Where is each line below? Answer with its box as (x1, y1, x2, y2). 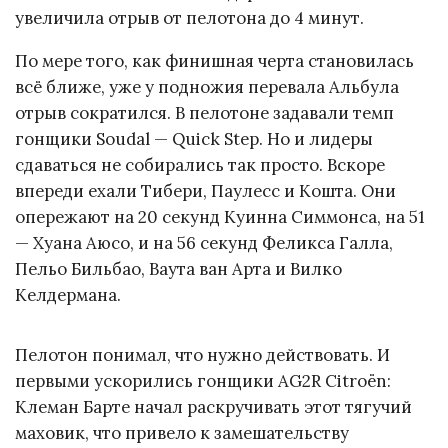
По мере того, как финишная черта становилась (15, 50, 414, 73)
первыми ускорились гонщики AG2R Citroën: (15, 369, 391, 392)
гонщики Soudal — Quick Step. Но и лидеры (15, 128, 373, 151)
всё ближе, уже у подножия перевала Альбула (15, 76, 399, 99)
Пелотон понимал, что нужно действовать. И (15, 343, 390, 366)
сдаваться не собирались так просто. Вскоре (15, 154, 385, 177)
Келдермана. (15, 284, 121, 307)
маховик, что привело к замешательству (15, 421, 349, 444)
